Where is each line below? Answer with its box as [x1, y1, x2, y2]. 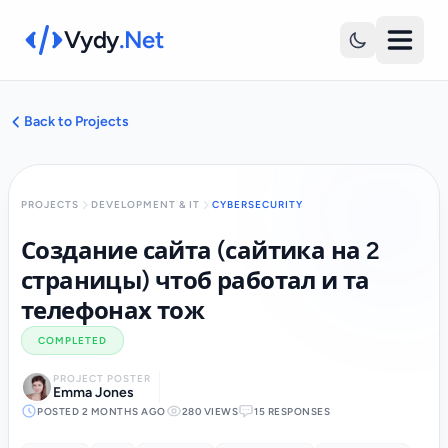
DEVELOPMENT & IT [91, 198, 200, 211]
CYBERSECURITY [212, 198, 303, 211]
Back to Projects [24, 113, 129, 130]
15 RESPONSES [254, 404, 330, 418]
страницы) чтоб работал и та [21, 266, 370, 295]
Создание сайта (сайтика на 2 [21, 236, 380, 265]
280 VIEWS [181, 404, 238, 418]
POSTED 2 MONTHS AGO [37, 404, 166, 418]
